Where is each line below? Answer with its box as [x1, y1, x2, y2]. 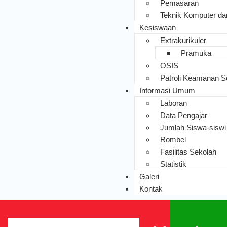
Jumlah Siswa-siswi [160, 123, 226, 132]
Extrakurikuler [160, 36, 206, 45]
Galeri [139, 172, 159, 181]
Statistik [160, 160, 186, 168]
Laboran [160, 99, 187, 107]
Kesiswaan [139, 23, 176, 32]
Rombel [160, 135, 186, 144]
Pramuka [180, 49, 211, 57]
